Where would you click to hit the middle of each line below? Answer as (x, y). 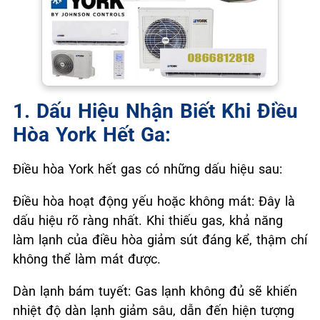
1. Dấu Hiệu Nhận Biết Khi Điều (155, 111)
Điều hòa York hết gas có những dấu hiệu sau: (147, 169)
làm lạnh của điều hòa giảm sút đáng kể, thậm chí (160, 239)
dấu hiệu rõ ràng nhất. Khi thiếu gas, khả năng (148, 220)
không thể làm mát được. (87, 259)
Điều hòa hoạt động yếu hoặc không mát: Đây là (154, 201)
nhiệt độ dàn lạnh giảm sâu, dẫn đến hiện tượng (154, 310)
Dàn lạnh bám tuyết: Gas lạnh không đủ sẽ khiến (155, 291)
